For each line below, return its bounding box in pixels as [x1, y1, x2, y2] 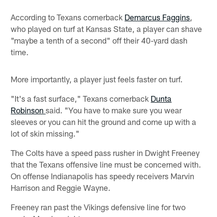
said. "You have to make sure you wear [46, 105, 182, 115]
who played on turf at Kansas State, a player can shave [11, 24, 202, 34]
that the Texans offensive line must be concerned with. [11, 159, 201, 170]
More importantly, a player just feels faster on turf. [11, 74, 183, 84]
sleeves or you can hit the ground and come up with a [11, 117, 197, 127]
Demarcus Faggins [124, 12, 190, 22]
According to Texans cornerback [11, 12, 125, 22]
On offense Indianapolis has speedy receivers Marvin [11, 171, 195, 181]
